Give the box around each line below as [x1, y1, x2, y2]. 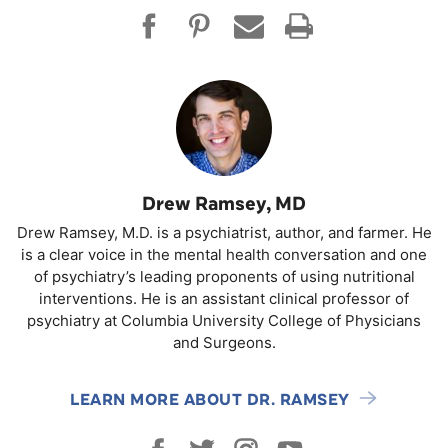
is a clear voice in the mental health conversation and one [21, 245, 427, 264]
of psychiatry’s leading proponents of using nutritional [33, 267, 415, 286]
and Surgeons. [172, 333, 276, 352]
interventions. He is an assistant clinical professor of [39, 289, 409, 308]
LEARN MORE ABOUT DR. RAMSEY [70, 389, 350, 411]
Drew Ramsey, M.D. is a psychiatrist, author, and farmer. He [16, 223, 432, 242]
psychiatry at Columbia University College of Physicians [27, 311, 421, 330]
